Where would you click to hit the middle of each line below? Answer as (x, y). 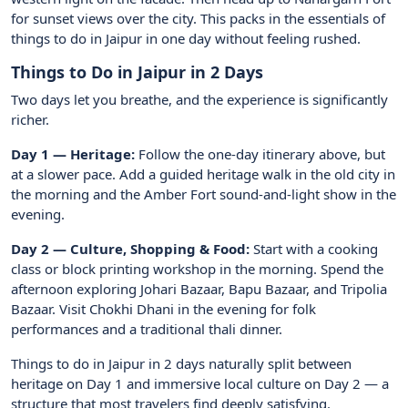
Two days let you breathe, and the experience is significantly (199, 100)
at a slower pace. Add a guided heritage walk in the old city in (203, 174)
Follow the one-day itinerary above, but (260, 154)
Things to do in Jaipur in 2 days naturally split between (181, 364)
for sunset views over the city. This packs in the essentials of (198, 19)
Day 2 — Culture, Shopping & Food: (130, 249)
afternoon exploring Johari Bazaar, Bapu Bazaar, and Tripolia (199, 289)
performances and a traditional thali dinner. (147, 329)
